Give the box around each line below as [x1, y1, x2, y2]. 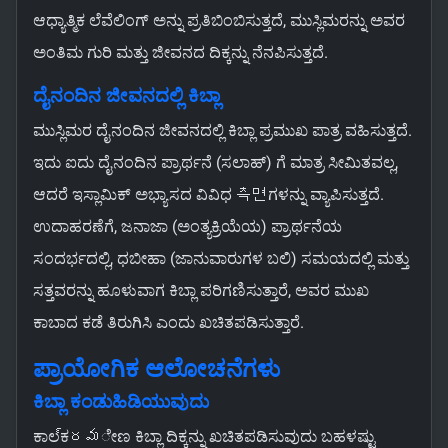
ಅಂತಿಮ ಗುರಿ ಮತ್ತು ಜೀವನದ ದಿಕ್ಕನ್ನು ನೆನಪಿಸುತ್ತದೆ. [33, 43, 328, 63]
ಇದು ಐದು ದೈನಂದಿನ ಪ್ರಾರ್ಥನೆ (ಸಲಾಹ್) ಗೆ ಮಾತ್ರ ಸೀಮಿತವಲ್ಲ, [33, 153, 398, 173]
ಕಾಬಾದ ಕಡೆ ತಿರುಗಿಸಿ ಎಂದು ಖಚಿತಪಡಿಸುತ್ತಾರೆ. [33, 313, 304, 333]
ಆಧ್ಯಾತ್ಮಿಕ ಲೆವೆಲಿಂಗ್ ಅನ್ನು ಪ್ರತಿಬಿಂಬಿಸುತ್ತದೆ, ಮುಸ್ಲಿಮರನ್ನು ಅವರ [33, 11, 405, 31]
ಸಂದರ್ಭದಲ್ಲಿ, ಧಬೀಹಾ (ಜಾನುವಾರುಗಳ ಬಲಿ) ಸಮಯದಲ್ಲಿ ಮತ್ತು [33, 249, 409, 269]
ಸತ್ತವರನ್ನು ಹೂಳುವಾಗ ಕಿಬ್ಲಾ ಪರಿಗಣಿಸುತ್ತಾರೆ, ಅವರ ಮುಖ [33, 281, 369, 301]
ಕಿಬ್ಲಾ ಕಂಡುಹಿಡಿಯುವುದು [33, 391, 209, 414]
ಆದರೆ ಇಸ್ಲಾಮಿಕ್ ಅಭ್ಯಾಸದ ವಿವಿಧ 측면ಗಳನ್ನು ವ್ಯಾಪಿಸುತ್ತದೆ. [33, 185, 384, 205]
